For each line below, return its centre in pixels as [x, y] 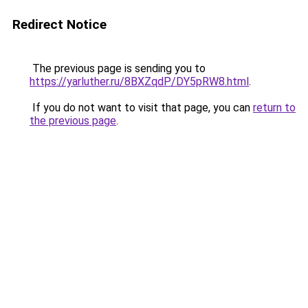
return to [274, 108]
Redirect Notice [59, 24]
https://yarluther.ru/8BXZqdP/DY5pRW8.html [139, 81]
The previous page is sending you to [118, 68]
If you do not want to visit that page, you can [141, 108]
